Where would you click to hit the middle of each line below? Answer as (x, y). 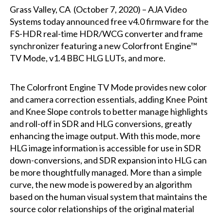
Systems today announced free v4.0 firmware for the (109, 21)
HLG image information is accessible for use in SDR (105, 148)
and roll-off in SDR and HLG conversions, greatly (100, 123)
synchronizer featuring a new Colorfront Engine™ (103, 45)
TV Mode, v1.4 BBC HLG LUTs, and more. (88, 58)
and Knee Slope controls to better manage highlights (109, 111)
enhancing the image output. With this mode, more (105, 136)
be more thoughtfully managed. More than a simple (106, 172)
